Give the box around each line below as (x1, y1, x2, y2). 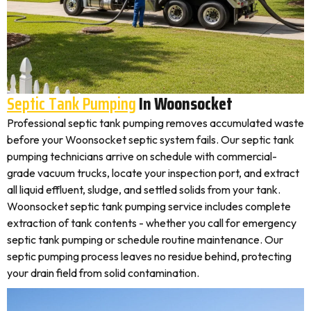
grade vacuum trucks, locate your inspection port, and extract (7, 166, 299, 180)
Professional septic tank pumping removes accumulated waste (7, 116, 304, 130)
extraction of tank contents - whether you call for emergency (7, 216, 296, 230)
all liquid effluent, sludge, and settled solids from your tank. (7, 183, 280, 196)
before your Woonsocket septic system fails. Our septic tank (7, 133, 294, 146)
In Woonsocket (136, 90, 233, 117)
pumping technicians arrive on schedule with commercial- (7, 149, 277, 163)
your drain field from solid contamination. (7, 266, 199, 280)
